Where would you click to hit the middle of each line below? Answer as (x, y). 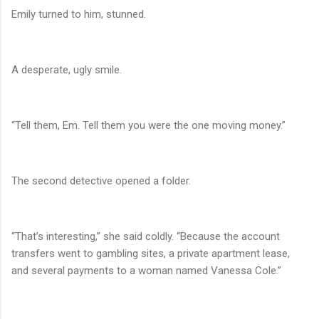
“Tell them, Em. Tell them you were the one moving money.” (148, 126)
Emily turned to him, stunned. (79, 15)
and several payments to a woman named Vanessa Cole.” (146, 271)
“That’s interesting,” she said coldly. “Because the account (146, 237)
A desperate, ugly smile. (67, 70)
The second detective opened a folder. (101, 181)
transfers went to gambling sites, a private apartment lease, (151, 254)
